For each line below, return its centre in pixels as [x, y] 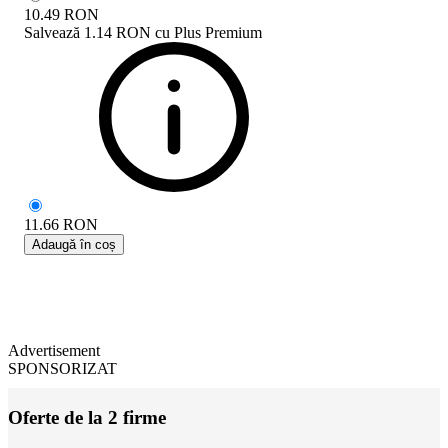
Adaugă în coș [74, 244]
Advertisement [54, 350]
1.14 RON [117, 32]
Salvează [52, 32]
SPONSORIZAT [62, 368]
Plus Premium [218, 32]
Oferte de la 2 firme [87, 417]
